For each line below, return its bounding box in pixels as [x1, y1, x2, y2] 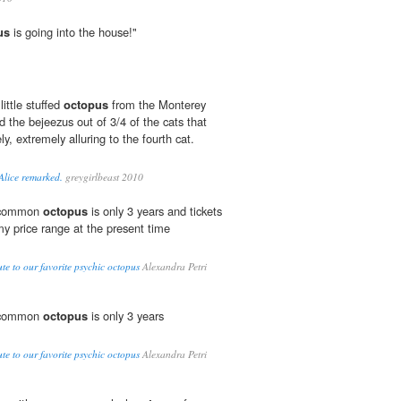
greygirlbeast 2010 [63, 170, 143, 184]
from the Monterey [108, 96, 206, 114]
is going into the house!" [10, 23, 137, 41]
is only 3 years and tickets [88, 202, 222, 220]
